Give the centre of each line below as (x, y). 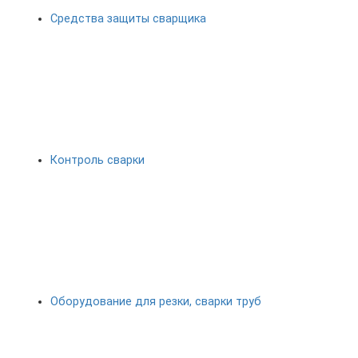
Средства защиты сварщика (128, 19)
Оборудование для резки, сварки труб (156, 302)
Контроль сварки (97, 161)
